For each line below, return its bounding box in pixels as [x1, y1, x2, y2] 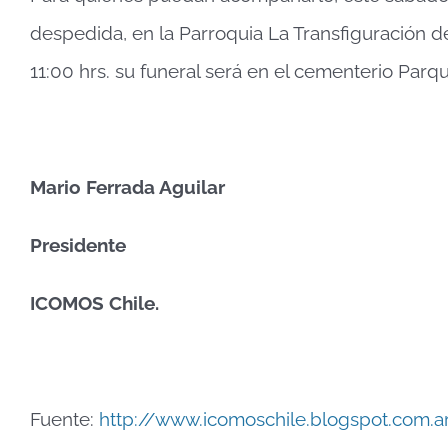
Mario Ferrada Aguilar [29, 175, 225, 198]
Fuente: [29, 407, 99, 430]
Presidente [29, 233, 126, 256]
